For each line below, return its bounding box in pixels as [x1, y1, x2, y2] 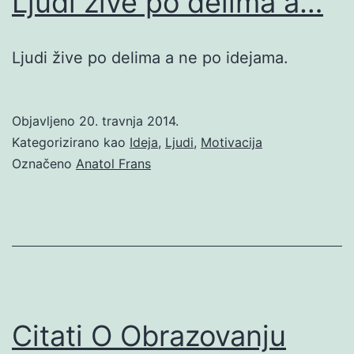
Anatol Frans [76, 155, 151, 171]
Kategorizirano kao [12, 134, 130, 150]
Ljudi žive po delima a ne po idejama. [12, 47, 288, 67]
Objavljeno [12, 112, 79, 129]
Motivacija [201, 134, 262, 150]
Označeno [12, 155, 76, 171]
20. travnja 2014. [79, 112, 179, 129]
